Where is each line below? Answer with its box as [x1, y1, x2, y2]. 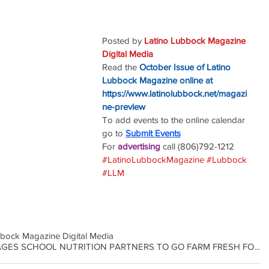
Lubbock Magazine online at [102, 75, 213, 85]
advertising [118, 141, 163, 151]
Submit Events [125, 128, 181, 138]
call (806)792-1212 [163, 141, 234, 151]
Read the [102, 62, 137, 72]
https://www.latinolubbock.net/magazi [102, 88, 247, 98]
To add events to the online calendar [102, 115, 247, 125]
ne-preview [102, 101, 145, 112]
